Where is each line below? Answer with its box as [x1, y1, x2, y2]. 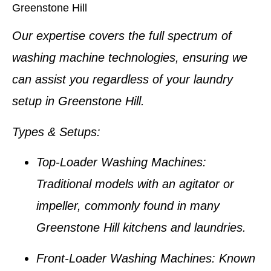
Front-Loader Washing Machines [36, 251, 212, 265]
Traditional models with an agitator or [36, 177, 234, 191]
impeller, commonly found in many [36, 199, 220, 213]
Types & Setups [12, 125, 97, 139]
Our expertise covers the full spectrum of [12, 29, 232, 43]
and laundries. [167, 221, 246, 235]
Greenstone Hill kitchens [36, 221, 167, 235]
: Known [212, 251, 255, 265]
